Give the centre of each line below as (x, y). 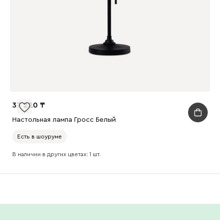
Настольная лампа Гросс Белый (64, 120)
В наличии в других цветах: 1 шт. (56, 154)
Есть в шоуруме (39, 136)
